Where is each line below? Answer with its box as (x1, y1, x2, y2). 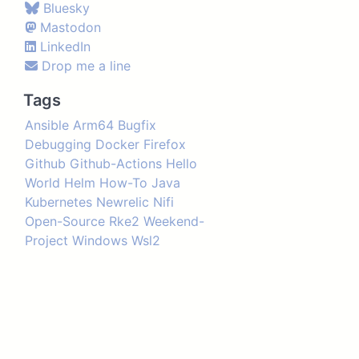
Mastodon (39, 19, 101, 35)
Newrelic (95, 194, 149, 210)
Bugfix (117, 117, 156, 133)
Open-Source (24, 213, 105, 229)
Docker (95, 136, 139, 152)
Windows (71, 232, 127, 248)
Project (24, 232, 68, 248)
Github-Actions (69, 155, 162, 171)
